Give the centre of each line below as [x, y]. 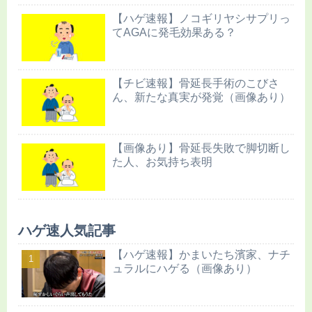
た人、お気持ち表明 [162, 162]
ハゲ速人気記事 [67, 231]
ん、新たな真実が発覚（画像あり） [201, 97]
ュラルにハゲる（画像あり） [185, 269]
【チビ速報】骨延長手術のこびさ [196, 84]
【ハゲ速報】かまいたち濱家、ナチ [201, 255]
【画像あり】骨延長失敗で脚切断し [201, 148]
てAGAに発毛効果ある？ [174, 32]
